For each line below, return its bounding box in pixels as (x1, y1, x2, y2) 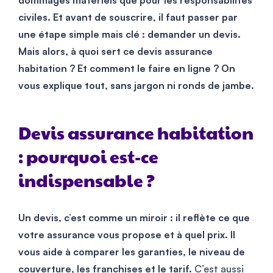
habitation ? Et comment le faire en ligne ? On (18, 62, 235, 74)
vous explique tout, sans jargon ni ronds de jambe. (18, 79, 254, 91)
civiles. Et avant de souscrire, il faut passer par (18, 10, 238, 23)
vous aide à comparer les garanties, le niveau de (18, 245, 245, 258)
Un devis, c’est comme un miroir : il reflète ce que (18, 211, 250, 224)
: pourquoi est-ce (18, 149, 158, 167)
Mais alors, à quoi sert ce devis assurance (18, 44, 213, 57)
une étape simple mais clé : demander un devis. (18, 27, 241, 40)
